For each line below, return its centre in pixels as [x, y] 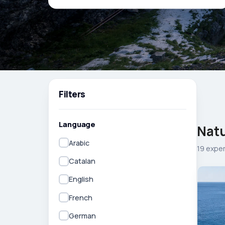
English [81, 179]
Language [77, 124]
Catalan [82, 161]
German [82, 215]
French [81, 197]
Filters [72, 94]
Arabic [79, 143]
